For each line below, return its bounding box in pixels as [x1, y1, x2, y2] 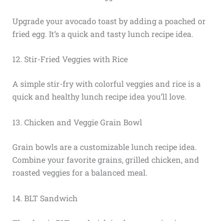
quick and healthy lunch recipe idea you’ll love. [12, 91, 186, 102]
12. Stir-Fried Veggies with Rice [12, 54, 128, 65]
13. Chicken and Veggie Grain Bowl [12, 117, 142, 128]
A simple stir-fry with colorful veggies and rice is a [12, 78, 201, 89]
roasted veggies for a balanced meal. [12, 167, 147, 178]
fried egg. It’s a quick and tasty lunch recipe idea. [12, 28, 193, 39]
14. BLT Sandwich [12, 192, 77, 203]
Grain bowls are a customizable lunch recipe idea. [12, 142, 197, 152]
